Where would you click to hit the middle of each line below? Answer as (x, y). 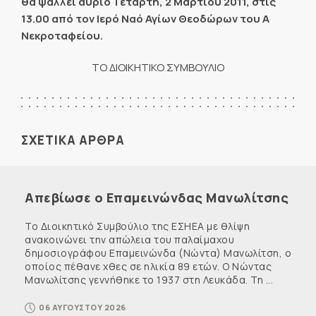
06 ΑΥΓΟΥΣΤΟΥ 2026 (83, 307)
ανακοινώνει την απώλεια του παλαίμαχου (129, 239)
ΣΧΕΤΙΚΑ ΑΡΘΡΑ (73, 140)
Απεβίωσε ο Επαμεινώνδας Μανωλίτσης (157, 197)
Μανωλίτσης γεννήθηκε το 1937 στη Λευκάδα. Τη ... (149, 279)
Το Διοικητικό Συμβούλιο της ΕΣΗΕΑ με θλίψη (137, 226)
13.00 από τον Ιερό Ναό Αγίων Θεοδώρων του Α (145, 19)
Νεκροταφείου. (62, 36)
